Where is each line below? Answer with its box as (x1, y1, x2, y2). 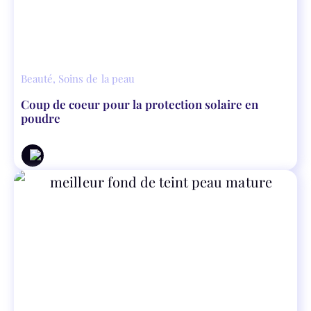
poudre (21, 110, 61, 126)
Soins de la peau (58, 71, 135, 85)
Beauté (21, 71, 53, 85)
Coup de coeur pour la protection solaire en (21, 96, 259, 112)
